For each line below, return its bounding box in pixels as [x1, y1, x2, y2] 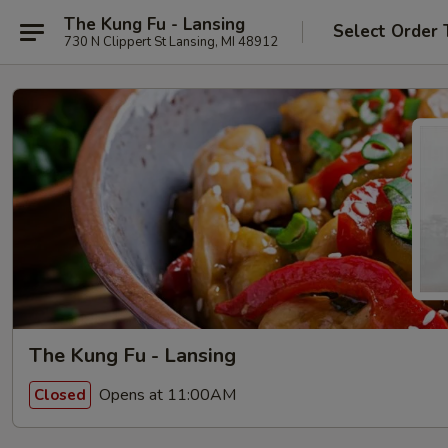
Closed [34, 384, 86, 405]
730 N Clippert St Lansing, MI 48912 [64, 32, 278, 51]
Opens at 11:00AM [95, 383, 236, 406]
